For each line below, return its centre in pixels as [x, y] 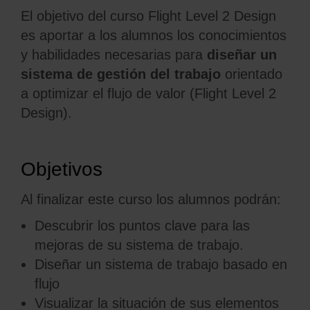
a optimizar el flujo [79, 93]
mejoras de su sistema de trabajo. [139, 245]
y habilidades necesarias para [114, 55]
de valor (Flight [184, 93]
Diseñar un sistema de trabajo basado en [161, 264]
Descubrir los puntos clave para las [142, 226]
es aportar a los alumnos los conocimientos [154, 35]
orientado [252, 74]
